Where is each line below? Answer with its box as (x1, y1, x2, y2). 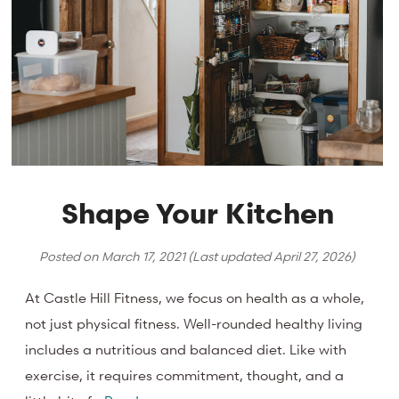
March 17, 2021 (102, 247, 186, 265)
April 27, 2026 (273, 247, 352, 265)
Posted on (39, 247, 102, 265)
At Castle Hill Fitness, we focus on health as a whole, (25, 289, 365, 307)
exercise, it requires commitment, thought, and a (25, 366, 345, 385)
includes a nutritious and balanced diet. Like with (25, 340, 347, 359)
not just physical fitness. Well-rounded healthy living (25, 314, 363, 333)
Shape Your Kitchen (61, 195, 334, 231)
